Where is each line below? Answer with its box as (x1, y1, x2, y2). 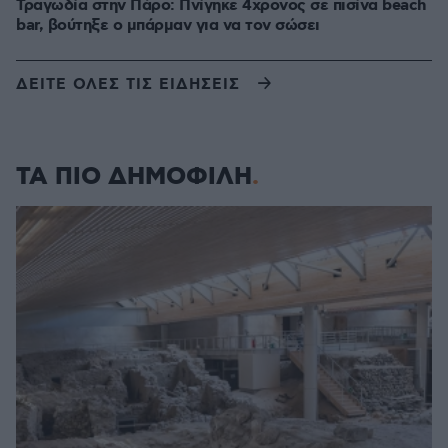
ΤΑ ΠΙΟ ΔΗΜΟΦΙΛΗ (16, 161, 252, 193)
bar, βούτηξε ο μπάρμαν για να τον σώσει (16, 15, 320, 36)
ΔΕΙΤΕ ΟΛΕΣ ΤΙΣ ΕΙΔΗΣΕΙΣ (16, 74, 240, 95)
